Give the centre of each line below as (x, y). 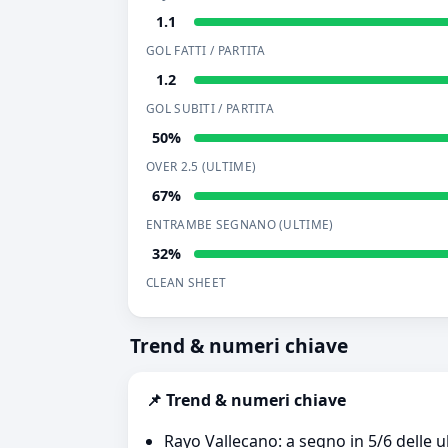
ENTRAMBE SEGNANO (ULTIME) (240, 224)
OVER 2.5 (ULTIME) (201, 166)
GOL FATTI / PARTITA (206, 50)
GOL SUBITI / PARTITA (210, 108)
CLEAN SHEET (186, 282)
